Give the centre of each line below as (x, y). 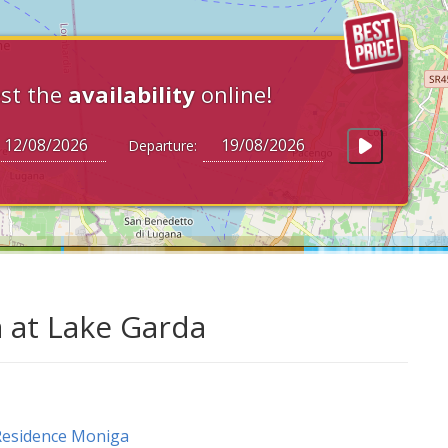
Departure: (158, 145)
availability (131, 94)
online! (233, 94)
